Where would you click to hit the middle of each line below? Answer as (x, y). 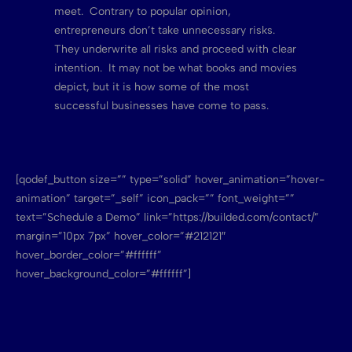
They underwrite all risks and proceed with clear (175, 49)
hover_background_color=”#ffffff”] (103, 274)
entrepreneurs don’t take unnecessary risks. (166, 31)
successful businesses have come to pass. (161, 106)
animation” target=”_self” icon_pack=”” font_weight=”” (155, 199)
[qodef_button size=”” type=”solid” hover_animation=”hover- (170, 180)
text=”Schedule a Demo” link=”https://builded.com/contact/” (167, 218)
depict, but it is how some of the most (151, 87)
